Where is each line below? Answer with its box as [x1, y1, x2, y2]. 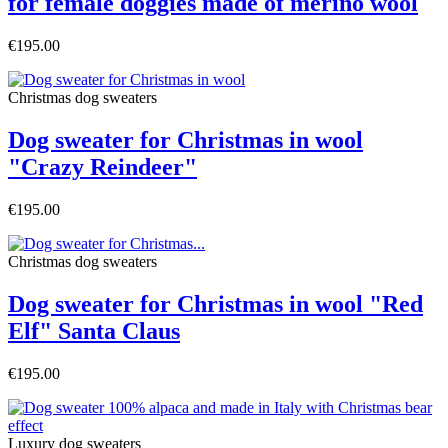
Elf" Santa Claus [8, 317, 180, 344]
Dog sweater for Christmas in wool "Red [8, 290, 423, 317]
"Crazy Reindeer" [8, 153, 197, 180]
